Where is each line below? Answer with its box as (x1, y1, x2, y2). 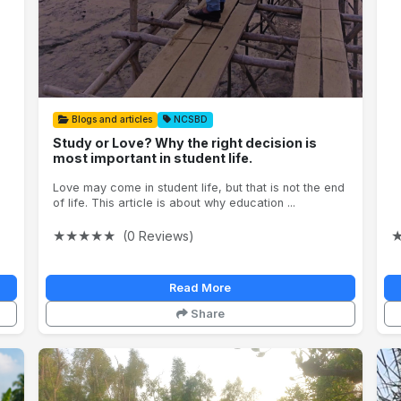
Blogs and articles (69, 114, 153, 126)
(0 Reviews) (123, 227, 195, 243)
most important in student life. (53, 150, 253, 166)
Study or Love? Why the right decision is (53, 135, 318, 151)
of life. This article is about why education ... (53, 196, 296, 210)
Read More (169, 281, 232, 295)
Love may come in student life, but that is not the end (53, 181, 346, 195)
